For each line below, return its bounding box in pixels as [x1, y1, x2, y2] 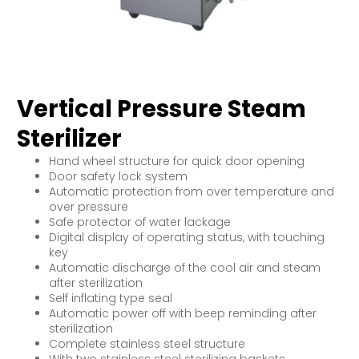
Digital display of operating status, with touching [48, 228, 325, 245]
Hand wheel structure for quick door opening [48, 152, 305, 169]
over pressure [48, 198, 128, 215]
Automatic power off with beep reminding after [48, 305, 317, 321]
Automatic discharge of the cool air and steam [48, 259, 321, 276]
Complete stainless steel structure [48, 335, 245, 352]
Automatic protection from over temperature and [48, 183, 334, 200]
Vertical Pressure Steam [16, 92, 306, 125]
